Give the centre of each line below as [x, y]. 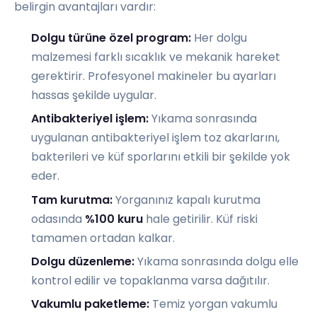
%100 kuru [114, 219]
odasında [58, 219]
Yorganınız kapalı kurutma [186, 200]
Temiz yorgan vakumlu [213, 304]
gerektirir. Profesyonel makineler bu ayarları [154, 76]
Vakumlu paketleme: [90, 304]
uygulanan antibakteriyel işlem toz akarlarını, [155, 138]
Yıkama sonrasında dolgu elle [217, 261]
